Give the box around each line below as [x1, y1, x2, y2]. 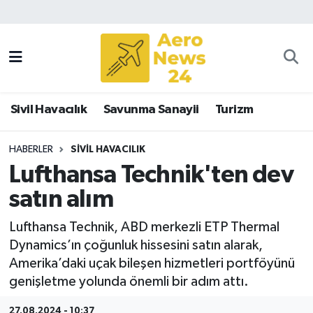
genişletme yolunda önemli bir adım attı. [8, 274, 249, 289]
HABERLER [8, 144, 53, 154]
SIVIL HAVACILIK [70, 144, 145, 154]
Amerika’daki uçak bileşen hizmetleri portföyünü [8, 256, 295, 270]
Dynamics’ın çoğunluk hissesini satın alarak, [8, 238, 263, 252]
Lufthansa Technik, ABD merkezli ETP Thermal [8, 219, 279, 234]
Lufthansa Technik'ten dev [8, 163, 293, 188]
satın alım [8, 187, 113, 212]
